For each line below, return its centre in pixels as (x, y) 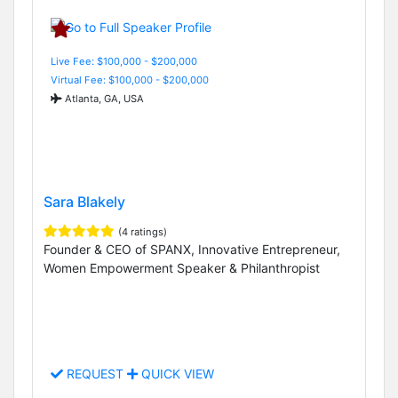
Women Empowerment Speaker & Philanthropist (182, 267)
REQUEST (95, 374)
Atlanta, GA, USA (103, 98)
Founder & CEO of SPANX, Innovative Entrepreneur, (192, 249)
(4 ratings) (143, 231)
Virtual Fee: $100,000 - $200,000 (130, 80)
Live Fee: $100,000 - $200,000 (124, 61)
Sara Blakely (84, 201)
